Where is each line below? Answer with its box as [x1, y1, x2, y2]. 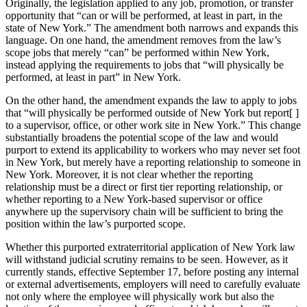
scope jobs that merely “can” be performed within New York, [5, 46, 269, 58]
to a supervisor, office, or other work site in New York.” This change [5, 119, 301, 131]
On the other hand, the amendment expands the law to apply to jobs [5, 94, 297, 106]
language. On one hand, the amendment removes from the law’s [5, 34, 281, 46]
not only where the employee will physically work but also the [5, 290, 274, 302]
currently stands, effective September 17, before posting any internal [5, 265, 299, 278]
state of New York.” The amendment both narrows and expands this [5, 21, 298, 34]
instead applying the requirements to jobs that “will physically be [5, 58, 284, 71]
